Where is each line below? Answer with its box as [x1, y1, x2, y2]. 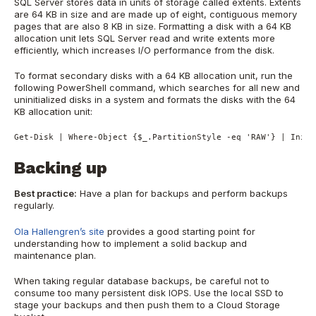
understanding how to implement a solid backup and [14, 237, 247, 249]
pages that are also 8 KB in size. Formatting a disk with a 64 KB [14, 20, 291, 32]
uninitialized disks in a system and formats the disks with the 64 [14, 94, 296, 106]
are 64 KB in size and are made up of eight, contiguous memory [14, 8, 297, 20]
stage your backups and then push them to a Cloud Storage [14, 299, 280, 311]
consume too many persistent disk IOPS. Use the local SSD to [14, 287, 284, 299]
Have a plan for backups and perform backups [77, 188, 288, 200]
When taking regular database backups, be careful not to [14, 275, 269, 287]
